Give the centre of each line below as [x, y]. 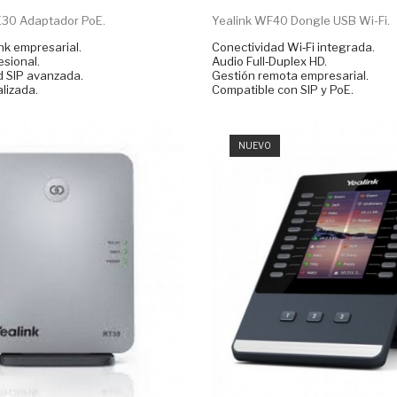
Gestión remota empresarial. [290, 76]
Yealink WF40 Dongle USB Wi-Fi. [300, 21]
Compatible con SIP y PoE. [282, 90]
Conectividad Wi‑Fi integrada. [293, 47]
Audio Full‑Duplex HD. [269, 62]
